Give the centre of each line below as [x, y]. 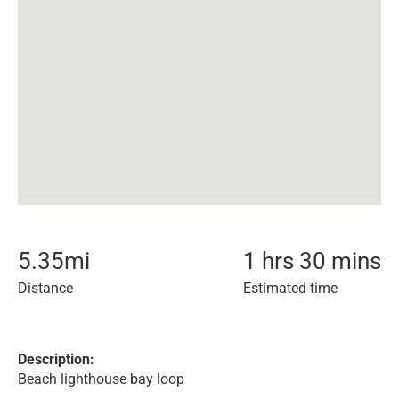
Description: [56, 359]
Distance [45, 288]
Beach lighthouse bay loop [101, 379]
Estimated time [290, 288]
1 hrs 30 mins [312, 261]
